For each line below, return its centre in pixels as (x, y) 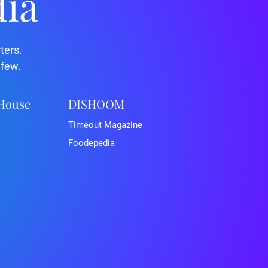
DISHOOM (96, 104)
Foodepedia (92, 143)
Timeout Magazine (105, 125)
